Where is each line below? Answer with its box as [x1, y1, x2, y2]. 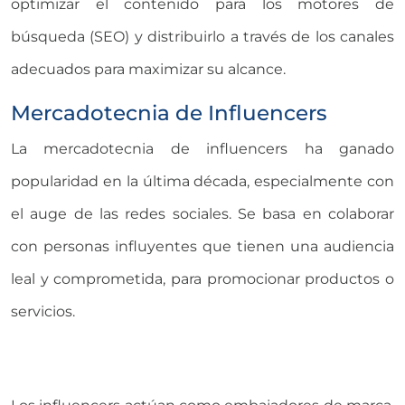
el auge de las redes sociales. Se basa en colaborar [11, 204, 394, 222]
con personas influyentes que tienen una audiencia [11, 237, 394, 255]
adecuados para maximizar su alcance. [11, 60, 286, 78]
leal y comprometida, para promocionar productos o [11, 269, 394, 287]
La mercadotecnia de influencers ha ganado [11, 139, 394, 157]
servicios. [11, 302, 75, 320]
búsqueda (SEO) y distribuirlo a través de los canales [11, 27, 394, 45]
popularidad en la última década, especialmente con [11, 172, 394, 190]
